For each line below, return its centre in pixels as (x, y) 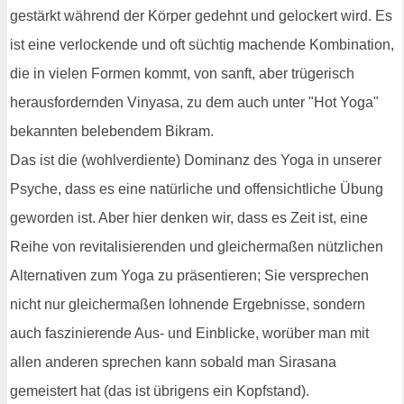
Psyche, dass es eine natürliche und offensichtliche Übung (197, 188)
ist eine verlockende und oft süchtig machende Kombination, (202, 44)
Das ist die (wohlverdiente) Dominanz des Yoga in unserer (196, 160)
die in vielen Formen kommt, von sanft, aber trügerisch (182, 73)
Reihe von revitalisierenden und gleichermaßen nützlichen (197, 246)
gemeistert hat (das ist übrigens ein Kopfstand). (160, 390)
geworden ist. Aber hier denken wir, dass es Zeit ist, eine (189, 217)
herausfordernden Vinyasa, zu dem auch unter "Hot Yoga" (194, 102)
